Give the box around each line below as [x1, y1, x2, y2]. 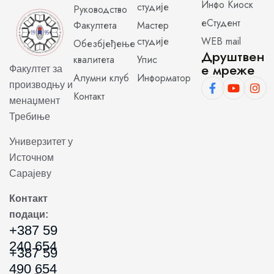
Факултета [73, 18, 117, 32]
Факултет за [9, 64, 62, 74]
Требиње [9, 111, 50, 122]
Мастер [137, 18, 169, 32]
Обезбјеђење [73, 37, 135, 51]
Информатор [137, 71, 191, 85]
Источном [9, 152, 54, 163]
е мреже [201, 60, 254, 80]
